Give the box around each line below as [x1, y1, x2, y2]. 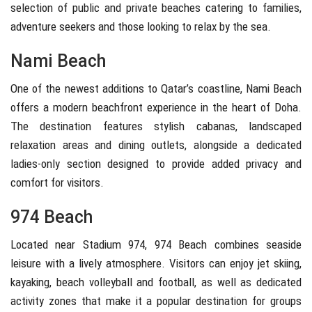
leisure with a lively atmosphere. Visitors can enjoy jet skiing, [10, 256, 302, 271]
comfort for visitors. [10, 175, 104, 190]
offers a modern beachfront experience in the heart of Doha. [10, 100, 302, 115]
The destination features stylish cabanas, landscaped [10, 119, 302, 134]
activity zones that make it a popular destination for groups [10, 294, 302, 309]
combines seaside [207, 237, 302, 252]
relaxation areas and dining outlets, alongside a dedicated [10, 138, 302, 153]
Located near [10, 237, 83, 252]
